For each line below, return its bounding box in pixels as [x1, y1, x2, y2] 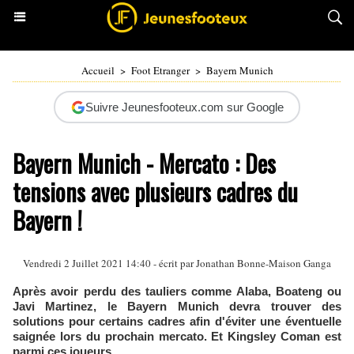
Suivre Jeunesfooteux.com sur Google [85, 100, 284, 114]
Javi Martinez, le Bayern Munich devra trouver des [13, 299, 341, 313]
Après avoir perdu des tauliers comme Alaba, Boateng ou [13, 284, 341, 298]
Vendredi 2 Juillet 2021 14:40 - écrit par [23, 256, 196, 270]
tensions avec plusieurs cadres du [13, 174, 298, 209]
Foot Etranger [130, 63, 190, 77]
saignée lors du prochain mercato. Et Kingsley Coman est [13, 330, 341, 343]
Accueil [81, 63, 115, 77]
